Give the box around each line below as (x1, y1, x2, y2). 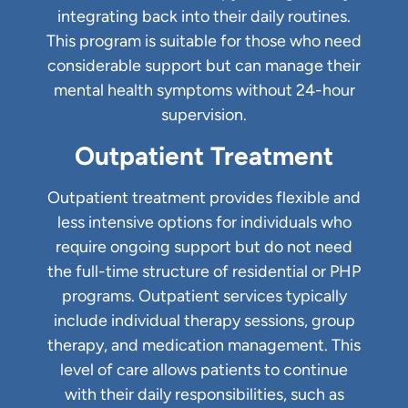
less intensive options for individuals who (56, 211, 352, 232)
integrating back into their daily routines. (57, 6, 351, 27)
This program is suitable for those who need (46, 31, 362, 52)
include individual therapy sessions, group (53, 310, 355, 331)
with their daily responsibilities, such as (64, 383, 344, 404)
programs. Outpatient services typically (61, 285, 347, 306)
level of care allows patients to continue (60, 359, 348, 380)
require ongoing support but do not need (56, 236, 352, 257)
